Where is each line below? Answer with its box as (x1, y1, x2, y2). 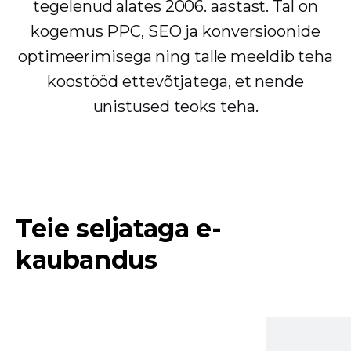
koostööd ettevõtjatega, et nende (47, 71, 304, 91)
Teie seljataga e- (16, 212, 222, 244)
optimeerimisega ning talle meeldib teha (17, 46, 334, 66)
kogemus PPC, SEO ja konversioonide (31, 21, 320, 41)
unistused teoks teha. (92, 96, 259, 116)
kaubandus (16, 244, 157, 275)
